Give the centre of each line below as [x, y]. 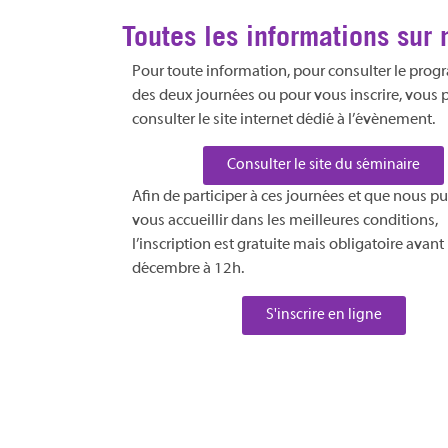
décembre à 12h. [188, 269]
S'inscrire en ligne [323, 314]
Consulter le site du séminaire [324, 165]
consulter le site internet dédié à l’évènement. [283, 119]
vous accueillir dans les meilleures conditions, [285, 221]
